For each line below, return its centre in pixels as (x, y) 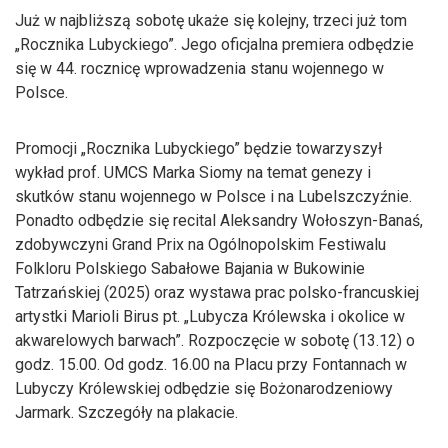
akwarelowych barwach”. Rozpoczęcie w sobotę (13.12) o (215, 341)
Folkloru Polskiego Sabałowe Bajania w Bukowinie (190, 269)
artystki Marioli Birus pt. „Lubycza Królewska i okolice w (210, 317)
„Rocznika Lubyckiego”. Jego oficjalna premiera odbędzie (214, 45)
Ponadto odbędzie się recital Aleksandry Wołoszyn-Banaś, (219, 221)
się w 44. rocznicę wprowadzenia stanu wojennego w (199, 69)
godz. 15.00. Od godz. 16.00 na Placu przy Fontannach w (211, 365)
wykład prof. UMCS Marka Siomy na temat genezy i (193, 173)
